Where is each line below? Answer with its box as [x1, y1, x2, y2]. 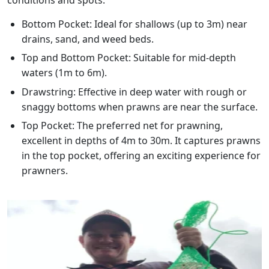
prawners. [22, 163, 68, 177]
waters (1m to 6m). [22, 66, 107, 80]
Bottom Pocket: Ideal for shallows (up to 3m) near [22, 17, 247, 31]
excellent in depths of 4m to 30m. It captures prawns [22, 133, 261, 147]
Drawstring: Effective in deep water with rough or [22, 85, 247, 98]
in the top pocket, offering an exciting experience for [22, 148, 261, 162]
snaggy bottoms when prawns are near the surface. [22, 100, 258, 113]
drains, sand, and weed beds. [22, 32, 154, 46]
